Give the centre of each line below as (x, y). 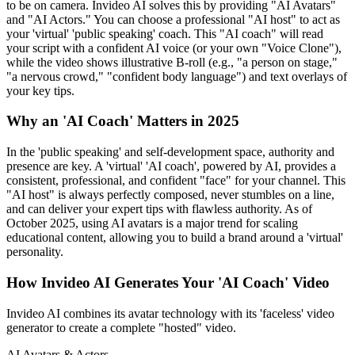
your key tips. (40, 90)
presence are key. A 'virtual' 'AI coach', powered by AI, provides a (171, 166)
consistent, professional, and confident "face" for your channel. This (176, 181)
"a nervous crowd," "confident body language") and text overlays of (177, 76)
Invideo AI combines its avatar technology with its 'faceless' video (170, 313)
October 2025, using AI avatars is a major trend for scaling (152, 223)
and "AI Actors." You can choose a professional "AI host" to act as (173, 19)
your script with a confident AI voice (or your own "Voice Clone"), (174, 48)
